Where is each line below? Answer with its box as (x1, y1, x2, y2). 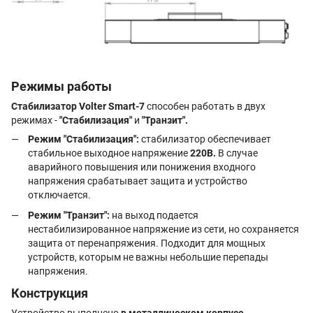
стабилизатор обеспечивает (139, 133, 271, 145)
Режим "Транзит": (28, 209, 110, 221)
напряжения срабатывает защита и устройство (28, 175, 247, 187)
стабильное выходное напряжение (28, 147, 190, 159)
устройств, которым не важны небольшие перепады (28, 251, 268, 263)
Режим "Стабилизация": (28, 133, 139, 145)
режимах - (11, 115, 59, 126)
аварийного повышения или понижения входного (28, 161, 256, 173)
